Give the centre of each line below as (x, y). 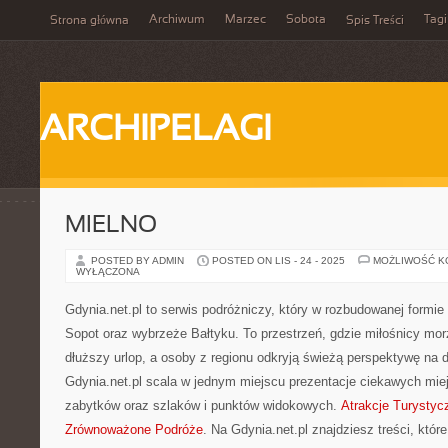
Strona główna (89, 21)
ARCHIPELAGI (155, 131)
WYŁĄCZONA (108, 271)
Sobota (306, 20)
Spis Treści (375, 21)
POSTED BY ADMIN (139, 260)
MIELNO (111, 226)
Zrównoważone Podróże (134, 429)
